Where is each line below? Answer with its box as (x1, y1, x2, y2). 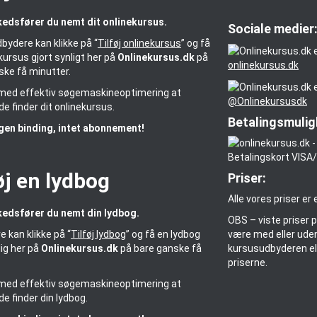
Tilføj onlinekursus (97, 38, 181, 50)
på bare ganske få (117, 243, 202, 255)
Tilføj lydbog (70, 229, 126, 241)
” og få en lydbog (125, 229, 200, 241)
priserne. (227, 256, 267, 268)
